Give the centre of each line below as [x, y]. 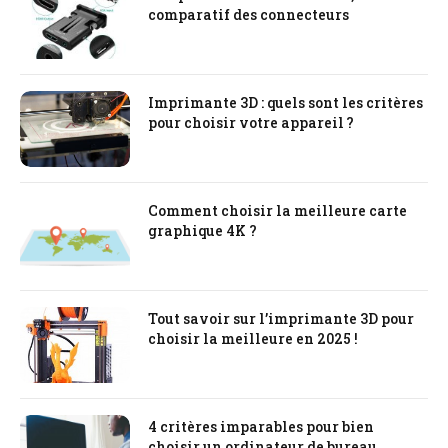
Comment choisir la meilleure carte [277, 211]
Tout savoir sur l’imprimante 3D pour [281, 319]
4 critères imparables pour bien [261, 427]
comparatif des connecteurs [248, 15]
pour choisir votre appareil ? [251, 123]
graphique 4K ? [202, 231]
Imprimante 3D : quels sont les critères [285, 103]
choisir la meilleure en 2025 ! [253, 339]
